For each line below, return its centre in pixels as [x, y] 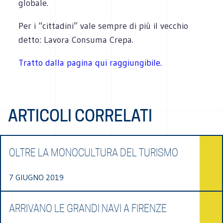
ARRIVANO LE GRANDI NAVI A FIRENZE [88, 208]
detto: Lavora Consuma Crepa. [76, 40]
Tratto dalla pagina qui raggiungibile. [90, 62]
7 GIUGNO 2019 [36, 177]
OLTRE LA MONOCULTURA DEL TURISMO [94, 153]
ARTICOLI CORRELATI [80, 115]
